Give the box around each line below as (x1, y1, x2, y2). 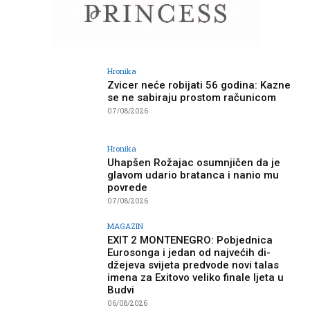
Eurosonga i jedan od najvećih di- (107, 246, 271, 259)
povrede (107, 181, 148, 194)
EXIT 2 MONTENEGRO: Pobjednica (107, 234, 273, 247)
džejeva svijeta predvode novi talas (107, 259, 280, 272)
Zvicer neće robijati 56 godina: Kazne (107, 79, 291, 92)
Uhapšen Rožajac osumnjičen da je (107, 156, 281, 170)
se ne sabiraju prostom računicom (107, 91, 277, 104)
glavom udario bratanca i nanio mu (107, 169, 280, 182)
